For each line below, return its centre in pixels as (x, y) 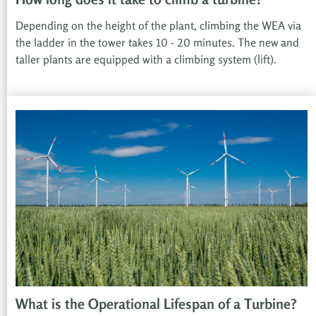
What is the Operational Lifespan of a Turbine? (156, 304)
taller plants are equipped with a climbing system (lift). (146, 60)
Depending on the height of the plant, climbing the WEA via (158, 26)
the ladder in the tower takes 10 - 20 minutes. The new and (157, 43)
